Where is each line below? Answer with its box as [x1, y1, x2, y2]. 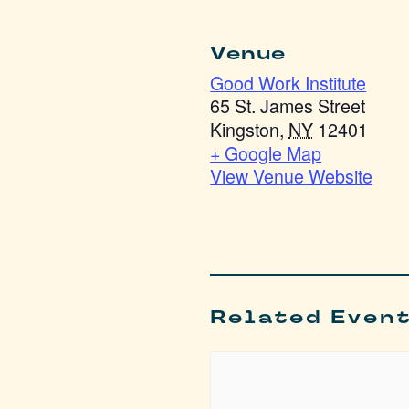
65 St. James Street [210, 91, 366, 119]
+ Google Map [210, 139, 322, 166]
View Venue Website [210, 162, 373, 189]
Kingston [210, 115, 280, 142]
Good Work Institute [210, 68, 367, 96]
